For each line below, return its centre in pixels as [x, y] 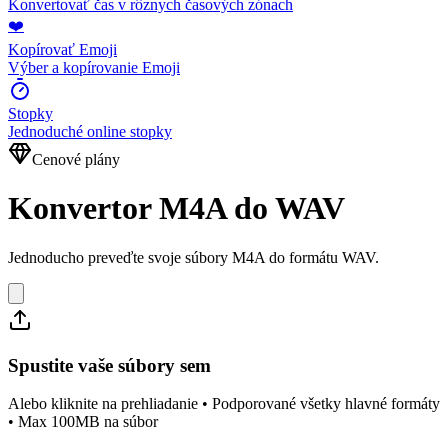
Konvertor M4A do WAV [176, 208]
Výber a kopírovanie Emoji [94, 67]
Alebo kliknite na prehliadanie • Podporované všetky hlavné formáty [224, 404]
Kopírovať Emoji [62, 49]
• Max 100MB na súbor [83, 422]
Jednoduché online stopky [90, 131]
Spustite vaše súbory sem [109, 365]
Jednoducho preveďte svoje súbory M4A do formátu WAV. [193, 257]
